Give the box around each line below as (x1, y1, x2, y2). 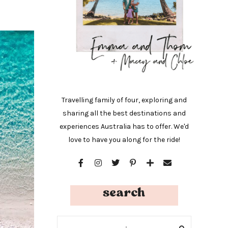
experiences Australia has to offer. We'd (60, 122, 189, 131)
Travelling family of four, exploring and (62, 95, 187, 104)
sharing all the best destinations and (63, 108, 186, 118)
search (103, 183, 146, 201)
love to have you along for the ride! (68, 135, 180, 144)
